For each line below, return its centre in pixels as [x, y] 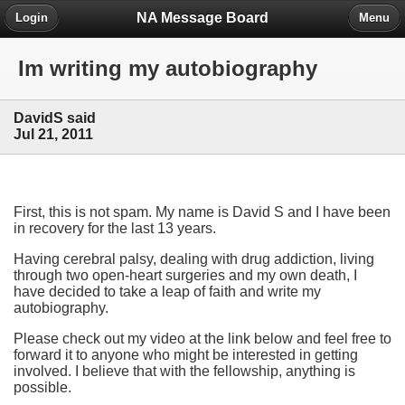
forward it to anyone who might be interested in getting [186, 354]
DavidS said [55, 118]
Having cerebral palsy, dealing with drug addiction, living [194, 259]
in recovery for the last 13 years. [115, 228]
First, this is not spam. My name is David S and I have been [202, 212]
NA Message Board [202, 17]
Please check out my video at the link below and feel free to [202, 338]
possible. [42, 387]
